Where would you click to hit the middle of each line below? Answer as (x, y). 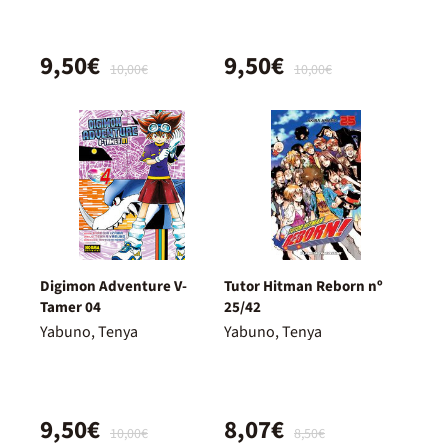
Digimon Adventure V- (113, 287)
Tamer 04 (70, 308)
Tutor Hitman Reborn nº (303, 287)
